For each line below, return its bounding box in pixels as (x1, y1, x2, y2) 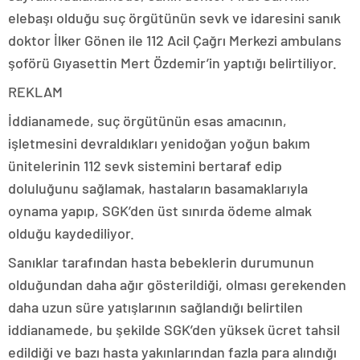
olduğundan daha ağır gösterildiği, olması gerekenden (8, 275, 346, 293)
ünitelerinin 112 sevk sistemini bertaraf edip (8, 156, 282, 174)
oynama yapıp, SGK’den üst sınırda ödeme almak (8, 201, 312, 219)
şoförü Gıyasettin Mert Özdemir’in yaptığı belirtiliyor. (8, 53, 337, 72)
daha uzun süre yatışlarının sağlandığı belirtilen (8, 297, 303, 316)
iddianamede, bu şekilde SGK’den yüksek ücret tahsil (8, 320, 340, 338)
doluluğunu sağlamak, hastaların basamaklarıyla (8, 178, 308, 197)
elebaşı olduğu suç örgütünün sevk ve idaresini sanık (8, 8, 341, 27)
